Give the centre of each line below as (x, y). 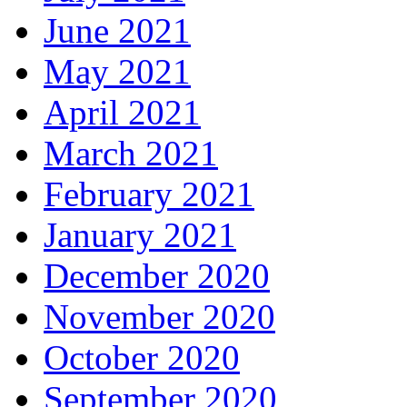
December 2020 (157, 276)
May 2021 (117, 71)
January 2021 (140, 235)
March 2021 (131, 153)
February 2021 (149, 194)
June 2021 (117, 30)
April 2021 (122, 112)
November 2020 (159, 317)
